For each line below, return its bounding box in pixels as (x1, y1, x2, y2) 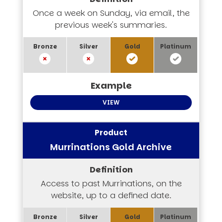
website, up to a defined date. (51, 189, 171, 201)
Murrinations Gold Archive (50, 140, 172, 153)
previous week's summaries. (55, 19, 167, 31)
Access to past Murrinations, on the (40, 177, 182, 189)
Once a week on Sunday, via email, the (32, 7, 190, 19)
